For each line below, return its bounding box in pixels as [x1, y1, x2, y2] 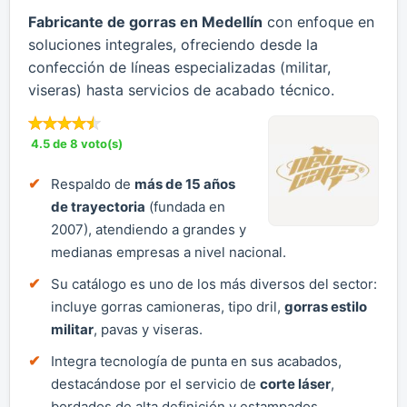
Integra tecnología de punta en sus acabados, [51, 352, 342, 370]
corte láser [260, 374, 331, 392]
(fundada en [145, 197, 225, 215]
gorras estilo [284, 297, 367, 315]
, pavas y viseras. [94, 320, 203, 338]
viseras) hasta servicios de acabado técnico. [28, 80, 334, 99]
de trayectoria [51, 197, 145, 215]
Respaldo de [51, 174, 134, 193]
